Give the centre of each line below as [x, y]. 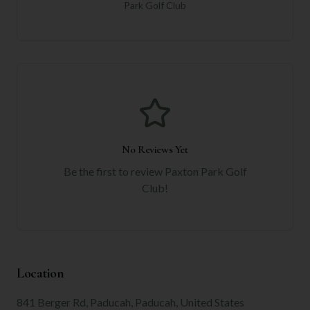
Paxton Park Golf [206, 171]
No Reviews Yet [155, 149]
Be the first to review [114, 171]
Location [40, 273]
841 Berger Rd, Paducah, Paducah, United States [130, 302]
